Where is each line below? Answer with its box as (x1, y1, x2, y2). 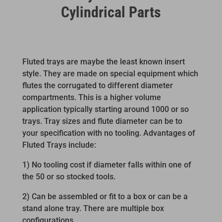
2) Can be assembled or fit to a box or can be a (22, 191, 188, 201)
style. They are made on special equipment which (22, 68, 198, 78)
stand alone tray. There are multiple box (22, 203, 164, 213)
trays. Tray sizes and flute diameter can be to (22, 116, 182, 126)
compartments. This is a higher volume (22, 92, 161, 102)
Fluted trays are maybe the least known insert (22, 56, 185, 66)
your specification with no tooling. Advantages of (22, 128, 195, 138)
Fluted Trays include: (22, 140, 96, 150)
